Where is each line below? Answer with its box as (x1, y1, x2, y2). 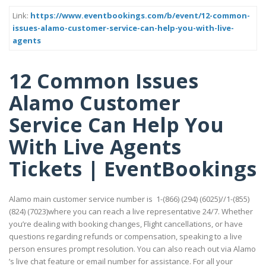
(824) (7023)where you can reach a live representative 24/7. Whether (9, 206, 253, 217)
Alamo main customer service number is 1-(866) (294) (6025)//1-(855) (9, 194, 249, 205)
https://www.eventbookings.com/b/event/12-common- (30, 10, 250, 21)
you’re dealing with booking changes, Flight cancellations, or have (9, 218, 243, 230)
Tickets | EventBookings (9, 154, 256, 182)
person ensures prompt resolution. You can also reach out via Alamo (9, 243, 256, 255)
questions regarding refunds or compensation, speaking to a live (9, 231, 242, 242)
